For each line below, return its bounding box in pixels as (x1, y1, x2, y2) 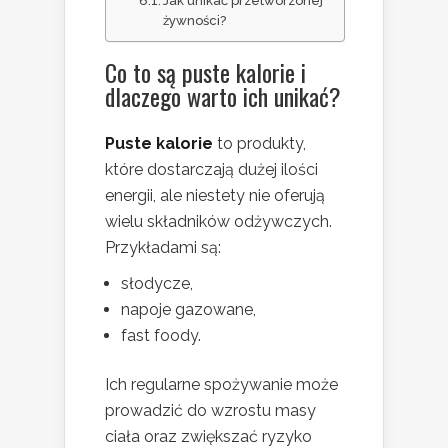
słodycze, (121, 274, 193, 294)
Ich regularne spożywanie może (105, 375, 338, 395)
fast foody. (121, 326, 201, 346)
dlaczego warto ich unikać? (105, 78, 341, 115)
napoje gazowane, (121, 300, 256, 320)
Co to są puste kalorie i (105, 54, 306, 91)
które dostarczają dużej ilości (105, 160, 318, 180)
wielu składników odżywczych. (105, 212, 332, 232)
